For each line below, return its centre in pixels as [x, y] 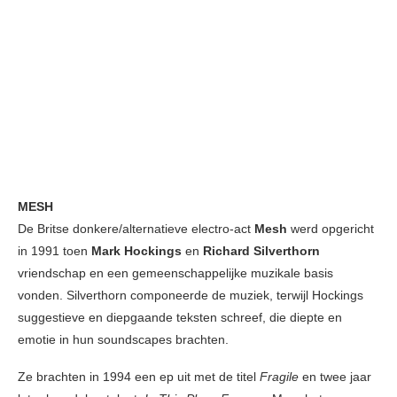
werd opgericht [331, 228]
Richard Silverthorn [261, 250]
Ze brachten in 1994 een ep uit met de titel [139, 376]
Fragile [281, 376]
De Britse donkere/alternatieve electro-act [134, 228]
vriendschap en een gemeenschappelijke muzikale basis [175, 272]
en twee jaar [337, 376]
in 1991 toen [54, 250]
